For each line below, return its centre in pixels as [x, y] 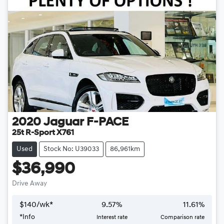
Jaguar [64, 123]
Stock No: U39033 [71, 149]
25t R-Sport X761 [43, 133]
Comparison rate [182, 218]
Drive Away [29, 184]
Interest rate [112, 218]
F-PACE [107, 123]
